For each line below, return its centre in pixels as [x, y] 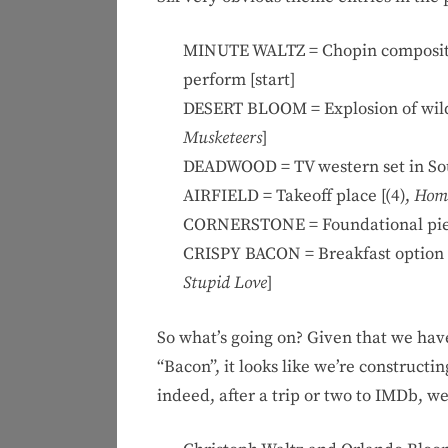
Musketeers [222, 138]
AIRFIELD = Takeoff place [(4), [298, 196]
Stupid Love [224, 283]
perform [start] [238, 80]
